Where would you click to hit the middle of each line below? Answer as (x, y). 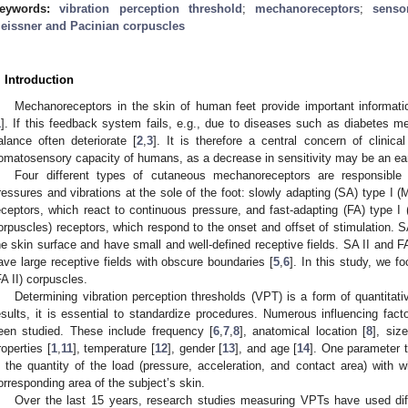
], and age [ (266, 348)
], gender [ (195, 348)
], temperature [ (113, 348)
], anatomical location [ (303, 331)
